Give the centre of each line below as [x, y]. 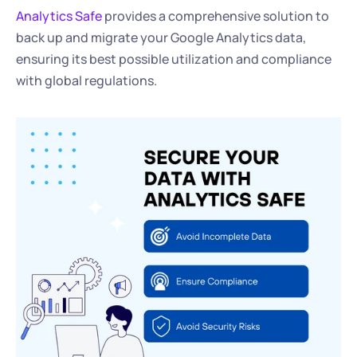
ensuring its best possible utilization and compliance [174, 59]
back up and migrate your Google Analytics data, [161, 37]
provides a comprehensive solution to [216, 16]
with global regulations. [86, 80]
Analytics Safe [59, 16]
